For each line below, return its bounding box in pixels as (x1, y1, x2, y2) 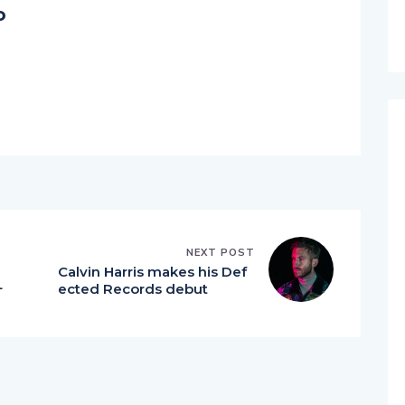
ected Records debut (58, 280, 208, 297)
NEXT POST (186, 246, 255, 259)
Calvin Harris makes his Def (58, 263, 247, 280)
